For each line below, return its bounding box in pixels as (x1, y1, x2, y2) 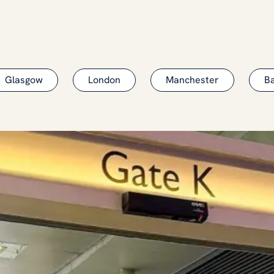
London (88, 73, 120, 86)
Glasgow (5, 73, 43, 86)
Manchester (166, 73, 219, 86)
